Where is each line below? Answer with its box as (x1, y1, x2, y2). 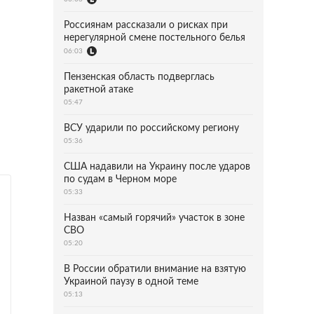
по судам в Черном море (64, 175, 177, 184)
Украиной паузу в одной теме (64, 277, 198, 287)
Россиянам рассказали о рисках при (64, 20, 228, 30)
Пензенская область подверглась (64, 72, 214, 82)
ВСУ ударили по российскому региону (64, 123, 239, 133)
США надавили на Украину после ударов (64, 162, 250, 172)
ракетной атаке (64, 85, 133, 95)
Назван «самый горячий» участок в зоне (64, 213, 245, 223)
